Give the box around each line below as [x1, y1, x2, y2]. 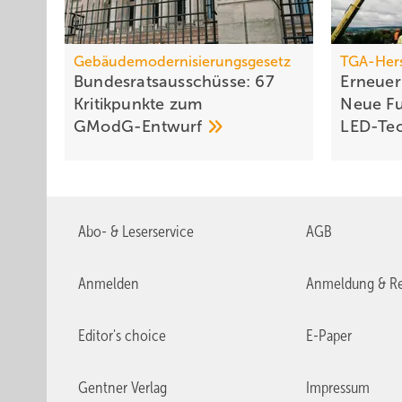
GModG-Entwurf [74, 118, 207, 136]
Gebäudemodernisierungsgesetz [74, 54, 291, 70]
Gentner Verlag [78, 379, 167, 398]
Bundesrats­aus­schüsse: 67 [74, 73, 275, 92]
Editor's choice [78, 327, 166, 345]
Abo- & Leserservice [78, 223, 194, 241]
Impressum [305, 379, 370, 398]
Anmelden [78, 275, 139, 293]
